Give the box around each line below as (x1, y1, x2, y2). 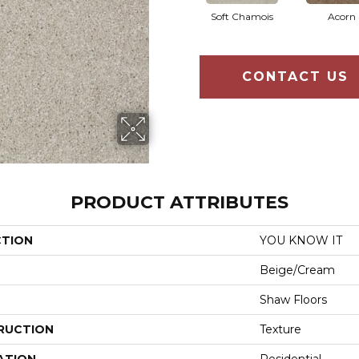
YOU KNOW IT (260, 233, 342, 248)
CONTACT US (242, 69, 349, 85)
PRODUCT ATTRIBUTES (71, 192, 288, 214)
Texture (260, 322, 301, 337)
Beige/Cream (260, 263, 335, 278)
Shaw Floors (260, 292, 327, 308)
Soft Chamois (210, 10, 273, 23)
